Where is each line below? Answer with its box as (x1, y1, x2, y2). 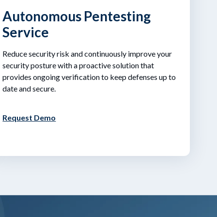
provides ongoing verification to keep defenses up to (2, 72, 176, 81)
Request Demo (2, 112, 56, 122)
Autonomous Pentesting (2, 7, 151, 24)
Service (2, 23, 49, 40)
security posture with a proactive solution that (2, 60, 155, 70)
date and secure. (2, 83, 56, 93)
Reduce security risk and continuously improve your (2, 48, 172, 58)
